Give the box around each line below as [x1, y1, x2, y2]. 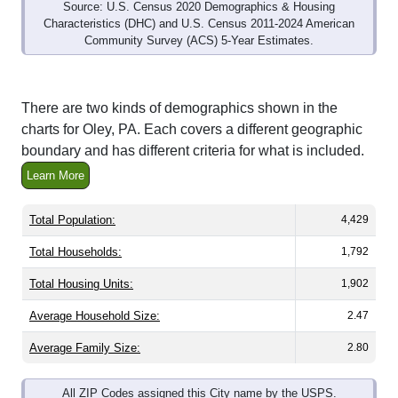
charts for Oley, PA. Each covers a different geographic [21, 122, 362, 138]
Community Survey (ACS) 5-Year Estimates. [84, 34, 314, 48]
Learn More [27, 169, 84, 183]
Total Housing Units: [29, 277, 133, 291]
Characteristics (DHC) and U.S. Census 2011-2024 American [44, 17, 354, 31]
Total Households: [29, 245, 122, 259]
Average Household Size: [29, 309, 160, 323]
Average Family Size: [29, 341, 140, 355]
